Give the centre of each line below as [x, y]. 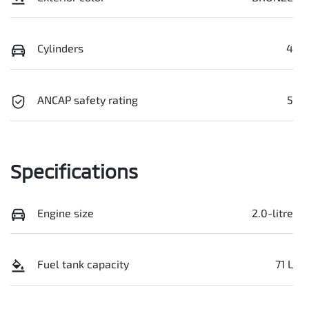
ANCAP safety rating [88, 100]
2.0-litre [272, 212]
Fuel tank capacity [83, 264]
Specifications [74, 171]
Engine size [66, 212]
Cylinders [60, 48]
